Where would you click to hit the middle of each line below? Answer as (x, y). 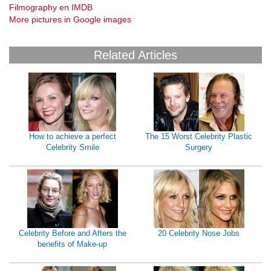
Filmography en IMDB (51, 8)
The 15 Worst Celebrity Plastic (199, 137)
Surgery (199, 148)
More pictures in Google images (70, 20)
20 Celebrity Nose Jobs (199, 233)
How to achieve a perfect (72, 137)
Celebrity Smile (72, 148)
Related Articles (135, 55)
